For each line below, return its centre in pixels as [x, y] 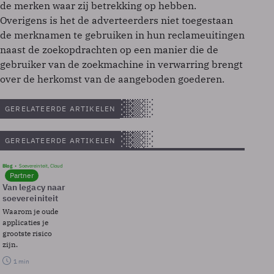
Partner [22, 175]
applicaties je [25, 222]
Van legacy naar [34, 187]
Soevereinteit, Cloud [41, 166]
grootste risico [27, 233]
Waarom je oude [30, 211]
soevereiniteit [30, 198]
